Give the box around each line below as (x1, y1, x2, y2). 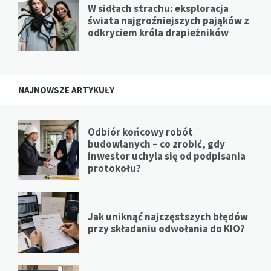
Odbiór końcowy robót (88, 125, 193, 139)
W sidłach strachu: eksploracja (88, 2, 229, 16)
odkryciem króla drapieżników (88, 26, 229, 40)
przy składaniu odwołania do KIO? (88, 222, 245, 236)
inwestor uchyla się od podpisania (88, 149, 246, 163)
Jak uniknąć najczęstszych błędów (88, 210, 248, 224)
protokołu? (88, 162, 141, 175)
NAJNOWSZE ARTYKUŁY (18, 84, 114, 96)
